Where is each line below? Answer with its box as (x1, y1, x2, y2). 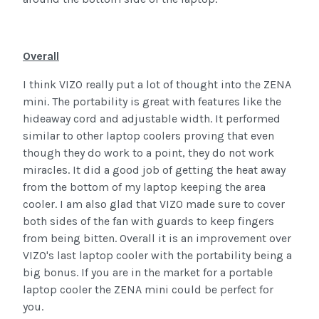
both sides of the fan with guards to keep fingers (23, 214, 274, 229)
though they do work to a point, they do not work (23, 146, 274, 160)
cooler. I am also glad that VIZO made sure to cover (23, 197, 285, 211)
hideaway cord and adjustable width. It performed (23, 112, 281, 126)
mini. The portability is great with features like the (23, 95, 281, 109)
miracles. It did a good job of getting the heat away (23, 163, 286, 177)
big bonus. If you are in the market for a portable (23, 266, 273, 280)
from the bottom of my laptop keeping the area (23, 180, 266, 194)
